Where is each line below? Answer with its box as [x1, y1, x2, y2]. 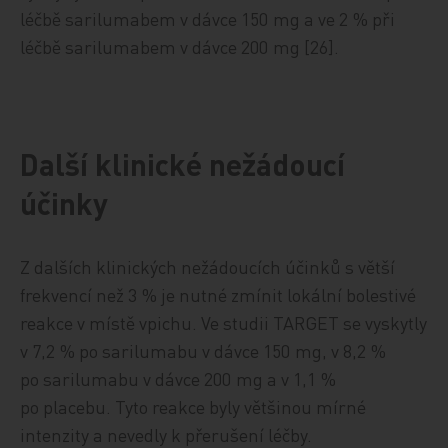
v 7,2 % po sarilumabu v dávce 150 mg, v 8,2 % [20, 339, 387, 362]
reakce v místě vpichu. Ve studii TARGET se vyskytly [20, 311, 428, 334]
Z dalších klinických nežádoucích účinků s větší [20, 255, 396, 278]
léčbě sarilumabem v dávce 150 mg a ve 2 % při [20, 7, 396, 30]
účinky [20, 184, 109, 222]
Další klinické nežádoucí [20, 145, 346, 183]
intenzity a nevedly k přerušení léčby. [20, 423, 313, 446]
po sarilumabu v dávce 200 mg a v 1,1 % [20, 367, 337, 390]
